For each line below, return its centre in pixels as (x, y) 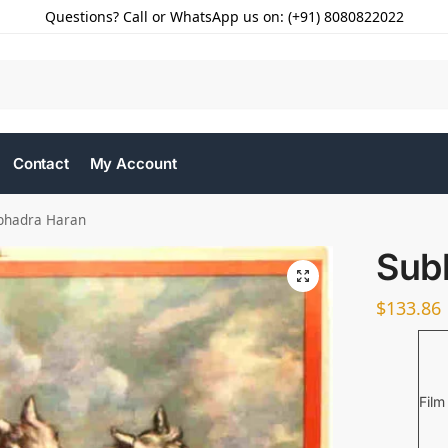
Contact (41, 163)
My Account (133, 163)
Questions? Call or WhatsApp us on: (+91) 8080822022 (224, 16)
